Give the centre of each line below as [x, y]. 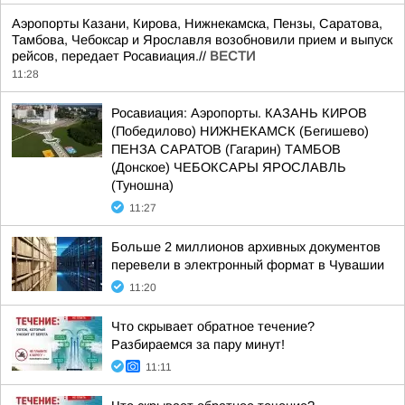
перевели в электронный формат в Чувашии [248, 265]
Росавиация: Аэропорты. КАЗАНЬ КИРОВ [239, 113]
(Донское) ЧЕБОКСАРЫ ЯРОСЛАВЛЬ [229, 167]
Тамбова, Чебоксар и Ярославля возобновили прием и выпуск [202, 40]
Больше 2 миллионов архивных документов [246, 247]
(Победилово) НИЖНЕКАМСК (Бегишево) [240, 131]
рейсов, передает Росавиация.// [111, 56]
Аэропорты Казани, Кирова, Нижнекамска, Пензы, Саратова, [197, 24]
